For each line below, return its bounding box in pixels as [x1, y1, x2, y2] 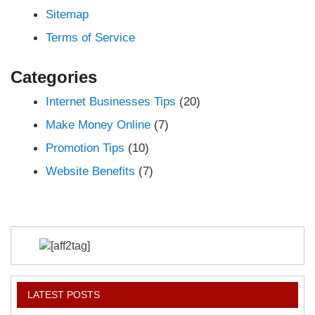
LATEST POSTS [27, 289, 100, 301]
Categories [11, 67, 98, 86]
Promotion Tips [46, 141, 125, 155]
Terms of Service [46, 30, 136, 45]
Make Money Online [46, 117, 151, 132]
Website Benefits [46, 164, 136, 179]
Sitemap [46, 7, 89, 22]
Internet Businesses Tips [46, 94, 176, 109]
